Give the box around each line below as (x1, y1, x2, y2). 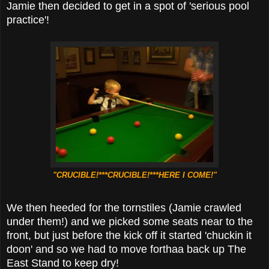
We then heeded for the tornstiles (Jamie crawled (7, 201, 241, 214)
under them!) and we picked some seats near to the (7, 215, 253, 228)
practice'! (7, 13, 49, 26)
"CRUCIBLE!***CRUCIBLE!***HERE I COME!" (52, 170, 217, 180)
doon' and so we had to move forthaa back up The (7, 243, 246, 255)
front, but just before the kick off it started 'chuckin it (7, 229, 252, 241)
